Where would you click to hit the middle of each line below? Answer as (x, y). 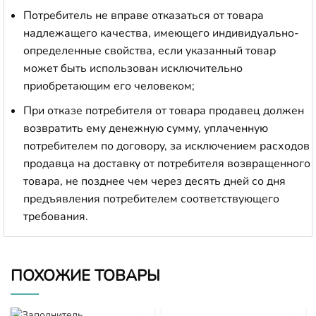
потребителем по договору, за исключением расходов (166, 146)
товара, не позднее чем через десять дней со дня (154, 181)
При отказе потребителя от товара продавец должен (164, 110)
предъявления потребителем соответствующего (151, 199)
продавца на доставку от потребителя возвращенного (167, 163)
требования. (56, 216)
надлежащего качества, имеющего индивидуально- (161, 33)
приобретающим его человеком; (109, 86)
